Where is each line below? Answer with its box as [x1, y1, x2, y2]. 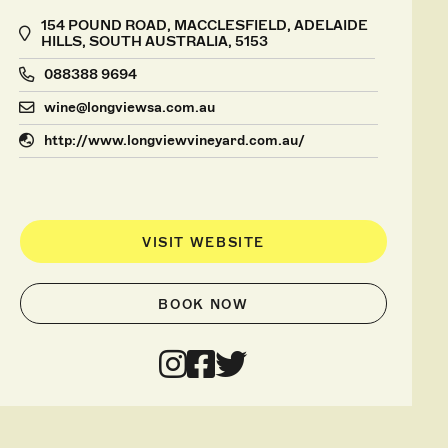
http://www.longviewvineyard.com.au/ [43, 131, 305, 149]
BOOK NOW [158, 296, 249, 312]
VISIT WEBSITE [141, 234, 265, 250]
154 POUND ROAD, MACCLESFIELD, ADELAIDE [40, 16, 368, 34]
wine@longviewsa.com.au [43, 98, 215, 116]
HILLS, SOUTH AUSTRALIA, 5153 [40, 32, 268, 50]
